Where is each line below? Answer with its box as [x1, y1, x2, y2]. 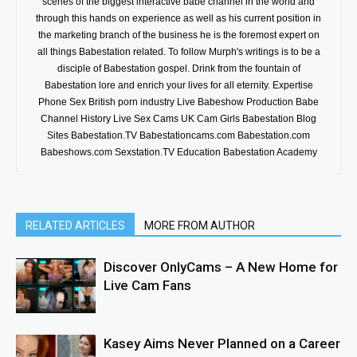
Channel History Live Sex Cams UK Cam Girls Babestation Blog [41, 113, 316, 124]
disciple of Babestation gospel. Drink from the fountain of [57, 63, 300, 74]
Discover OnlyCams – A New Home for [104, 259, 338, 275]
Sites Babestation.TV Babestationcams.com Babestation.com [47, 130, 310, 141]
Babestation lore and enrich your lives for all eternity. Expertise [44, 80, 313, 91]
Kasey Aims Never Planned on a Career [104, 335, 340, 351]
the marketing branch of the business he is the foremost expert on [37, 29, 320, 41]
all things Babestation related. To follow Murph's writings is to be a [37, 46, 320, 57]
